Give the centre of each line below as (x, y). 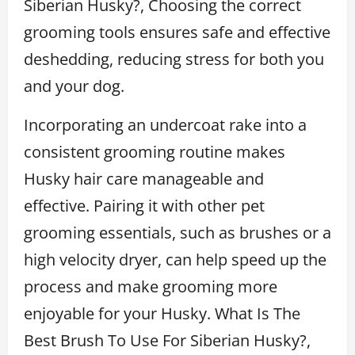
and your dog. (74, 86)
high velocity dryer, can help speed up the (175, 259)
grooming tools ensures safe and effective (177, 32)
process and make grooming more (151, 286)
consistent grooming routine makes (155, 151)
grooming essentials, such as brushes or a (177, 232)
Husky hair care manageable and (144, 178)
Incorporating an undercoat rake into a (165, 124)
